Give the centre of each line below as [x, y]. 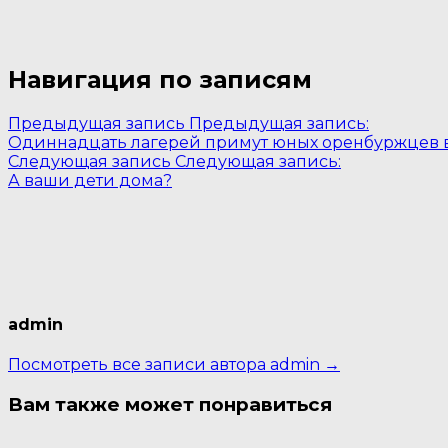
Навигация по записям [160, 79]
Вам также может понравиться [170, 404]
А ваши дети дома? [90, 180]
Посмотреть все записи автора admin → [174, 365]
